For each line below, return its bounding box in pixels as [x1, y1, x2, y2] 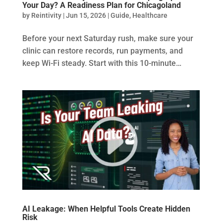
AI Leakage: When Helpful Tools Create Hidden [22, 204, 190, 214]
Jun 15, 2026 [65, 11, 106, 19]
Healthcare [132, 11, 167, 19]
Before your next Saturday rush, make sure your [22, 33, 193, 43]
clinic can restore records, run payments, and [22, 46, 183, 55]
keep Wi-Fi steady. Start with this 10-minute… [22, 58, 181, 68]
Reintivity [31, 11, 61, 19]
